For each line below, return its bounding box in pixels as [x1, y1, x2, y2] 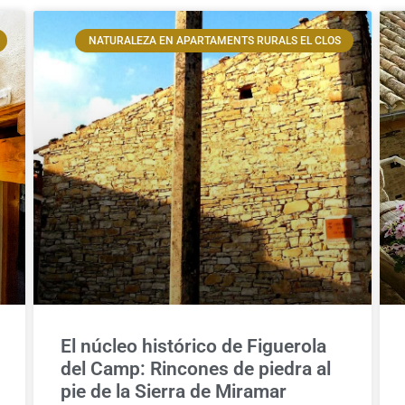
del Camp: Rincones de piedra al [61, 358, 331, 381]
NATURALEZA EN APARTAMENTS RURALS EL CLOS [88, 33, 341, 47]
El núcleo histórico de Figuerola [61, 335, 326, 358]
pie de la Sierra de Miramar [61, 381, 287, 403]
